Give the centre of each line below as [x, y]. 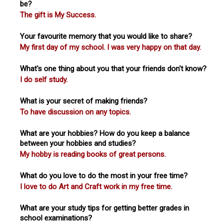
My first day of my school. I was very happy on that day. [111, 47]
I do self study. [44, 79]
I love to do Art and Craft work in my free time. [96, 186]
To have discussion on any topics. [75, 112]
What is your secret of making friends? [84, 101]
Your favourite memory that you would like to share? [106, 36]
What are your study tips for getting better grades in [105, 208]
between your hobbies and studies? [78, 143]
